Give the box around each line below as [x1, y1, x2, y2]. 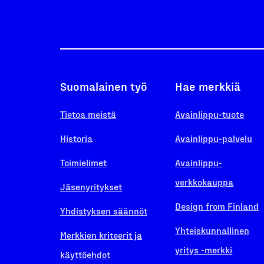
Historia [60, 133, 93, 144]
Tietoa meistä [60, 108, 116, 120]
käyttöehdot [60, 249, 110, 260]
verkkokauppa [175, 176, 234, 187]
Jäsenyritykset [60, 181, 122, 192]
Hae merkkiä [175, 79, 241, 93]
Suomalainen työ [60, 79, 147, 93]
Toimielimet [60, 157, 107, 168]
